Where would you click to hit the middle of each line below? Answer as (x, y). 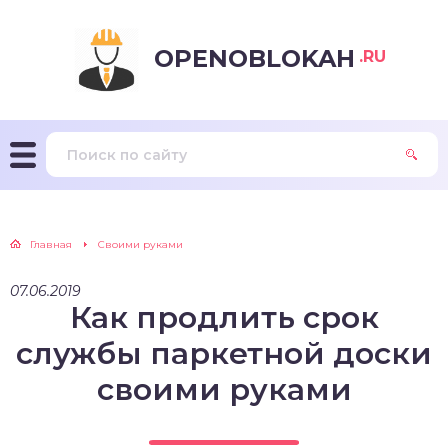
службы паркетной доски (224, 353)
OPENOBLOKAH (254, 58)
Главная (51, 244)
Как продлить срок (224, 317)
